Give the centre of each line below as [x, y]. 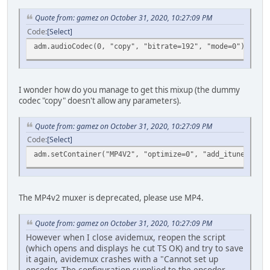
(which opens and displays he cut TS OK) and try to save [135, 248]
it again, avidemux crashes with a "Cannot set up [122, 259]
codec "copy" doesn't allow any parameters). [100, 100]
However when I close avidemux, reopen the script [126, 237]
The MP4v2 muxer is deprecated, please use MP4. [111, 198]
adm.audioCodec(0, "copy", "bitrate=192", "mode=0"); [141, 46]
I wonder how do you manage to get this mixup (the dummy [129, 89]
